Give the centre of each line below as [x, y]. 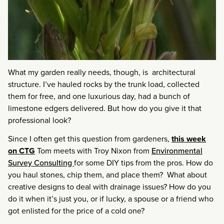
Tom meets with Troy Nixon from [93, 150]
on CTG [21, 150]
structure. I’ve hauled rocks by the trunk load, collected [104, 84]
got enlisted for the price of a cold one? [76, 210]
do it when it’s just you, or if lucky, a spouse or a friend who [111, 198]
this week [189, 138]
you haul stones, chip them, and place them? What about [107, 174]
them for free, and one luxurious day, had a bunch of [99, 96]
